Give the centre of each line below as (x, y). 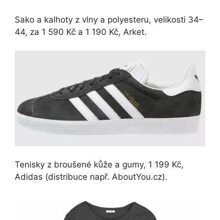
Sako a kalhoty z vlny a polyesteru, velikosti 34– (109, 19)
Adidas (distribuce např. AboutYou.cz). (91, 177)
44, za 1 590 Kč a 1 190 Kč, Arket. (81, 32)
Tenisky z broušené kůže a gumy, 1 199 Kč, (99, 165)
